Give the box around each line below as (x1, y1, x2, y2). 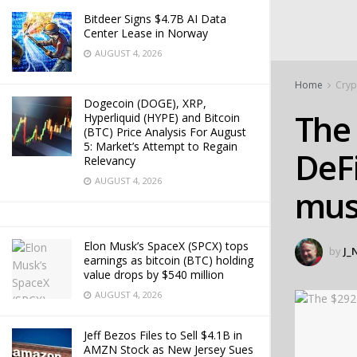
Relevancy (84, 153, 135, 168)
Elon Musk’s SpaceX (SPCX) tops (84, 238, 249, 253)
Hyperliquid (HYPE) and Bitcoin (84, 110, 240, 125)
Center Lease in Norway (84, 25, 208, 41)
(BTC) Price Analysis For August (84, 124, 246, 139)
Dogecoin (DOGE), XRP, (84, 96, 206, 111)
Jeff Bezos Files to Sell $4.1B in (84, 328, 242, 343)
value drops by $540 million (84, 267, 224, 282)
